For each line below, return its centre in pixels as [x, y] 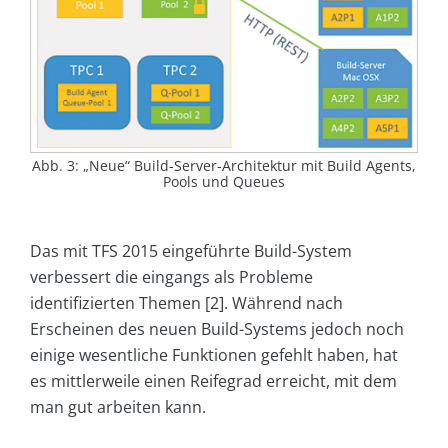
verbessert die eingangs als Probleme [171, 277]
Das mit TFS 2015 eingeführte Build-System [191, 251]
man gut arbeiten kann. [118, 407]
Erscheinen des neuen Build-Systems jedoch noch [217, 329]
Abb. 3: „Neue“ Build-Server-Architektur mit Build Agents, [224, 166]
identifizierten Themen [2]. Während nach [186, 303]
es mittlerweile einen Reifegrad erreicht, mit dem [213, 381]
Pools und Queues [224, 182]
